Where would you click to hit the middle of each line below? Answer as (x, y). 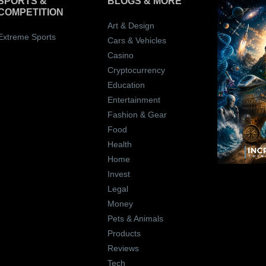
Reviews (123, 248)
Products (124, 234)
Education (126, 85)
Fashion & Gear (137, 115)
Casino (120, 56)
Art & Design (131, 26)
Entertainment (134, 100)
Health (119, 145)
